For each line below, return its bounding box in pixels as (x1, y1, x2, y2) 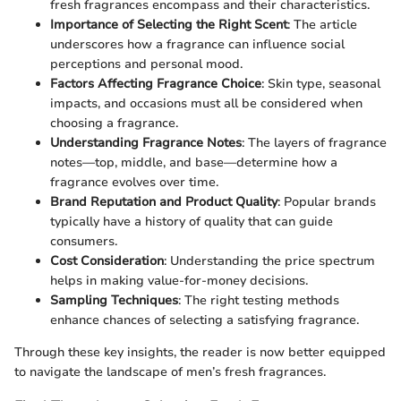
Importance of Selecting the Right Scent (50, 16, 287, 34)
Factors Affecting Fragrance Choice (50, 75, 261, 93)
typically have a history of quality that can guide (50, 213, 333, 231)
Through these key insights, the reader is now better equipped (14, 344, 386, 362)
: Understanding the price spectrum (164, 252, 375, 270)
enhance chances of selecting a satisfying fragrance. (50, 311, 359, 329)
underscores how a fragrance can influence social (50, 36, 345, 54)
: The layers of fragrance (242, 134, 387, 152)
